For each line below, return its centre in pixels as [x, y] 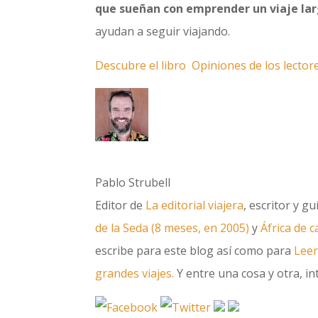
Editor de [121, 205]
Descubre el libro [141, 65]
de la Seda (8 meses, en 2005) [172, 227]
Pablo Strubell [133, 182]
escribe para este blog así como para [195, 250]
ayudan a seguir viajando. [163, 31]
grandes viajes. [135, 273]
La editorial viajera [195, 205]
